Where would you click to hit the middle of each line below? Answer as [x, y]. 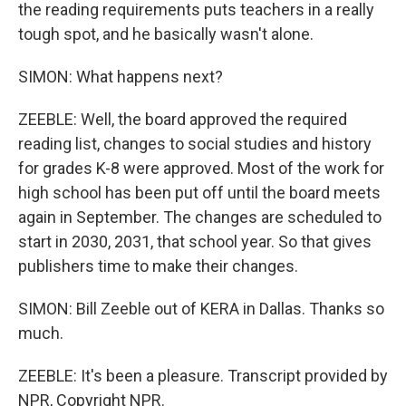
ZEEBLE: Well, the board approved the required [183, 119]
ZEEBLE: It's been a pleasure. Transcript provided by [203, 376]
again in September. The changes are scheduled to [200, 217]
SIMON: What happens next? [121, 77]
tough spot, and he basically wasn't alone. [166, 34]
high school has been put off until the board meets [199, 193]
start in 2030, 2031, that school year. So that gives [195, 242]
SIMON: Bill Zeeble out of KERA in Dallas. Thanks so [201, 309]
